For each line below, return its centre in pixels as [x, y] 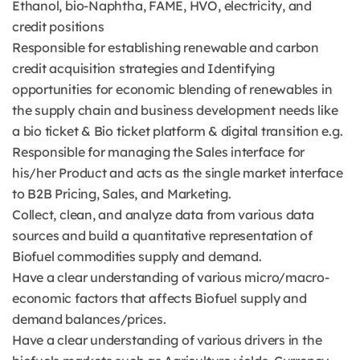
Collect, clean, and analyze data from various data [163, 215]
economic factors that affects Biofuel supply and [160, 298]
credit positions [58, 27]
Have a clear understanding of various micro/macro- [171, 277]
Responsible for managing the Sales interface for [159, 152]
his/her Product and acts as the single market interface [178, 173]
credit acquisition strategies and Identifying [143, 68]
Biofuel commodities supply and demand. [137, 256]
